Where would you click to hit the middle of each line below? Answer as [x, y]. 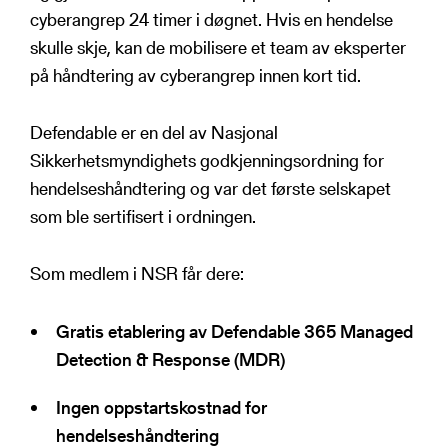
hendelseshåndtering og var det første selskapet [210, 188]
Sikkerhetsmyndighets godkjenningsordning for [207, 160]
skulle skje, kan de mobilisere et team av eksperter [218, 47]
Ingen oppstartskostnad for [161, 407]
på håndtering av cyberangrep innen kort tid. [195, 75]
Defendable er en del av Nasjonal [154, 132]
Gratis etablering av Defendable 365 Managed [234, 331]
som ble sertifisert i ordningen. [143, 216]
